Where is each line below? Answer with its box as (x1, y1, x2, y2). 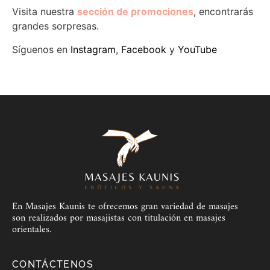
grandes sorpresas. (12, 20, 99, 33)
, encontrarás (193, 5, 253, 18)
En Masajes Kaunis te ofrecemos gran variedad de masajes (12, 198, 238, 216)
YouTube (178, 43, 217, 55)
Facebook (121, 43, 166, 55)
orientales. (12, 221, 51, 239)
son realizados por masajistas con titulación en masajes (12, 210, 225, 227)
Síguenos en (12, 43, 71, 55)
